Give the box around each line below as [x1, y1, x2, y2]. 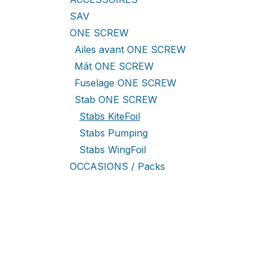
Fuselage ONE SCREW [74, 77, 176, 89]
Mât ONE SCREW [74, 60, 154, 72]
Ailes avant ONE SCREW [74, 44, 186, 55]
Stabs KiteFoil [79, 110, 140, 122]
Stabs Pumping [79, 127, 148, 139]
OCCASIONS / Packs [70, 160, 165, 172]
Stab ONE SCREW [74, 94, 157, 105]
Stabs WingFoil [79, 144, 146, 156]
